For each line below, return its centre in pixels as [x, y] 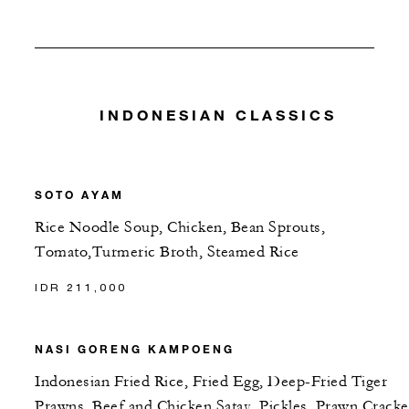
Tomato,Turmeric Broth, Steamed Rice [167, 252]
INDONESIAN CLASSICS [218, 115]
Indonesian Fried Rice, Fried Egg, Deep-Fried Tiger [211, 381]
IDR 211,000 [81, 287]
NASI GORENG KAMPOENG [135, 348]
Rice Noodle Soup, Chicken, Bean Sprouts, [180, 227]
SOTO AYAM [79, 194]
